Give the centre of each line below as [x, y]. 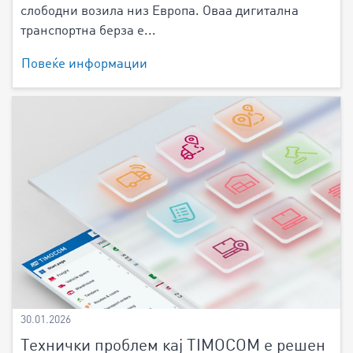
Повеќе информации [84, 65]
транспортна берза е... [88, 32]
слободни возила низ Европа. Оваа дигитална [160, 12]
